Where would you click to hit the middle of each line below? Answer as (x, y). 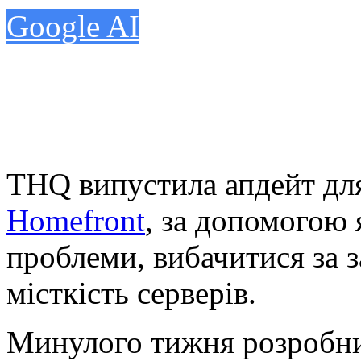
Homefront (76, 220)
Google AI (73, 26)
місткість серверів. (131, 293)
